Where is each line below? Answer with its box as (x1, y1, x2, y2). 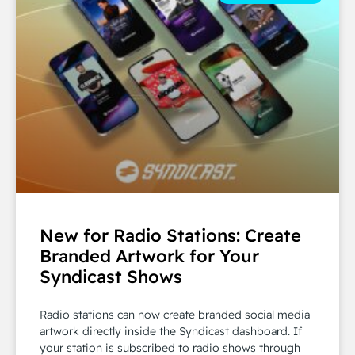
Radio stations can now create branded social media (40, 307, 310, 323)
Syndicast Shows (40, 265, 182, 288)
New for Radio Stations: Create (40, 224, 301, 247)
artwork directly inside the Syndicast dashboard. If (40, 324, 302, 339)
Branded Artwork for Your (40, 245, 259, 268)
